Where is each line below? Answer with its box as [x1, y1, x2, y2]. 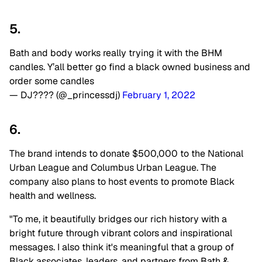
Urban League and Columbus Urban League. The [9, 161, 216, 174]
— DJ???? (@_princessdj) [9, 89, 122, 102]
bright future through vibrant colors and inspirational [9, 227, 232, 240]
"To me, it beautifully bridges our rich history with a [9, 213, 227, 226]
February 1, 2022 [122, 89, 195, 102]
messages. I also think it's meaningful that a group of [9, 241, 234, 254]
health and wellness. [9, 189, 96, 202]
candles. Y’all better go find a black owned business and [9, 61, 250, 74]
